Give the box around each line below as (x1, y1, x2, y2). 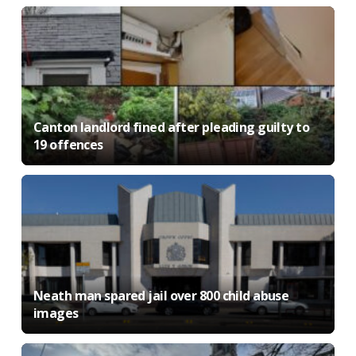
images (33, 304, 79, 322)
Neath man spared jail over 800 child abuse (33, 287, 289, 304)
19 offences (33, 136, 103, 153)
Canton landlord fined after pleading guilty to (33, 118, 310, 136)
